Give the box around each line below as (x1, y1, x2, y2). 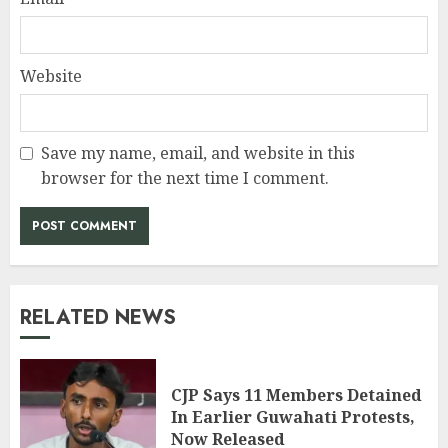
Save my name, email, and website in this (41, 142, 355, 165)
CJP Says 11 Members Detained (171, 383, 422, 406)
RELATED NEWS (20, 303, 176, 333)
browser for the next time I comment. (41, 167, 329, 190)
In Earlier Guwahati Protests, (171, 405, 415, 428)
